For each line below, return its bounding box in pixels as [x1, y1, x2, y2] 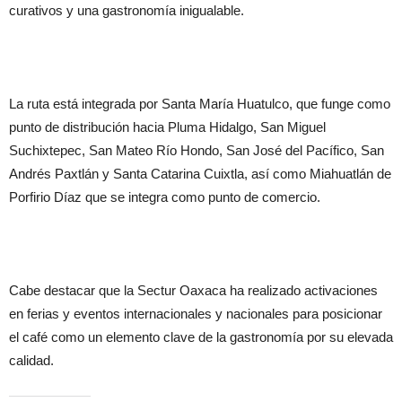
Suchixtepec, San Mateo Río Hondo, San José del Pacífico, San [9, 143, 384, 158]
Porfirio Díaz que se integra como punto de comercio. [9, 189, 320, 205]
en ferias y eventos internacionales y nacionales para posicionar [9, 306, 382, 321]
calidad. [9, 353, 54, 368]
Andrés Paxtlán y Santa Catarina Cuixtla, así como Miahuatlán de [9, 166, 391, 181]
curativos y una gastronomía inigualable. [9, 3, 244, 18]
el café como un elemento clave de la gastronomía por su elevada [9, 329, 393, 345]
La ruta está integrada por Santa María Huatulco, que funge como [9, 96, 390, 111]
